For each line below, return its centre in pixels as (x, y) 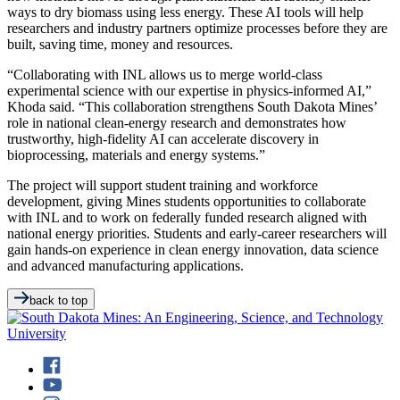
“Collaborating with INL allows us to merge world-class (165, 74)
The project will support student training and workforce (162, 185)
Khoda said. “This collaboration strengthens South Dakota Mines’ (192, 106)
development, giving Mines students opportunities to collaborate (187, 201)
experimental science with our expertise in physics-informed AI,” (189, 90)
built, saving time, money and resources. (120, 44)
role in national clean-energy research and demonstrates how (177, 122)
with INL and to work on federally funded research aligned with (187, 217)
